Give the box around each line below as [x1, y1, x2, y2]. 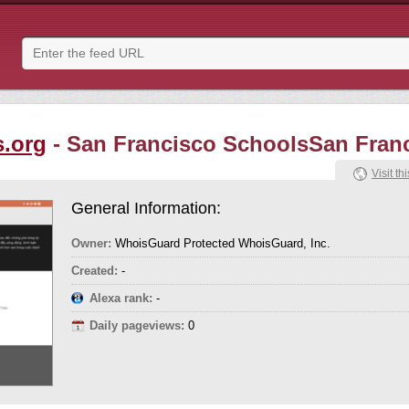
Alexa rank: [89, 291, 152, 305]
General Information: [71, 199, 221, 217]
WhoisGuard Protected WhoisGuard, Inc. [111, 236, 330, 250]
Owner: [71, 236, 111, 250]
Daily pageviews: [89, 319, 184, 332]
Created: [71, 264, 118, 278]
